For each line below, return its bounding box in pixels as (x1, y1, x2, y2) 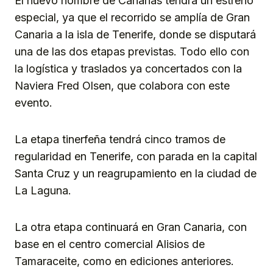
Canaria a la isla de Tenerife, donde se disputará (15, 28, 256, 41)
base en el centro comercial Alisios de (15, 238, 205, 251)
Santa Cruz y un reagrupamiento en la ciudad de (15, 167, 257, 180)
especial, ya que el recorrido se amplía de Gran (15, 11, 250, 24)
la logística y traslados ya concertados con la (15, 62, 242, 76)
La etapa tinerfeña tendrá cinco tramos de (15, 133, 225, 146)
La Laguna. (15, 184, 71, 197)
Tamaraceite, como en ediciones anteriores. (15, 255, 234, 268)
